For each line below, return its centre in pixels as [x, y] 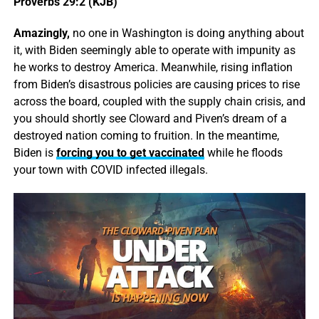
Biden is [35, 153]
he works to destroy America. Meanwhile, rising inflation [153, 68]
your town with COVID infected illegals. [110, 170]
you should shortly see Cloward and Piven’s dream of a [150, 119]
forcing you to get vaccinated [130, 153]
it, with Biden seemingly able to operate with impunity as [154, 51]
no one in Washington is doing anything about [187, 33]
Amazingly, [41, 33]
